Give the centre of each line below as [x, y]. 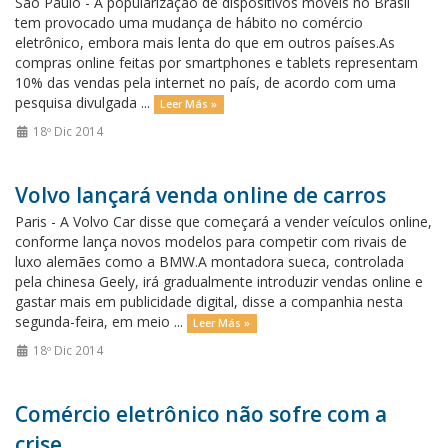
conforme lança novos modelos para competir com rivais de [211, 241]
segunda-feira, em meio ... [101, 321]
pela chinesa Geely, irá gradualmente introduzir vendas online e [219, 281]
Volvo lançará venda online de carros [200, 195]
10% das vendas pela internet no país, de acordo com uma [205, 82]
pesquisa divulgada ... [84, 102]
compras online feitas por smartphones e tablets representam [216, 62]
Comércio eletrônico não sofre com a [201, 414]
